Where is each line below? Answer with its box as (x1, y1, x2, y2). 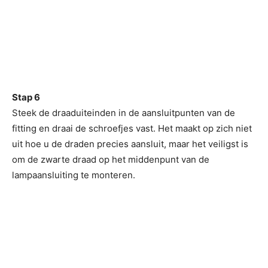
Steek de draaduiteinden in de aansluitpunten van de (12, 107, 235, 118)
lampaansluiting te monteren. (12, 169, 135, 181)
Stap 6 (12, 92, 40, 103)
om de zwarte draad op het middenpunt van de (12, 154, 209, 165)
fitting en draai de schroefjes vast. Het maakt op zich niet (12, 123, 252, 134)
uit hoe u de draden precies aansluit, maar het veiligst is (12, 138, 248, 150)
